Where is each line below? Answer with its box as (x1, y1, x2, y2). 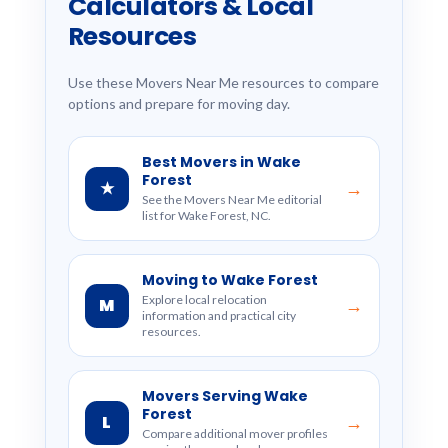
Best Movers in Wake (141, 152, 301, 172)
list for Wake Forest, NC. (141, 208, 271, 223)
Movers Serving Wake (141, 386, 308, 406)
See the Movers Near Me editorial (141, 192, 322, 207)
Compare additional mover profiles (141, 426, 328, 441)
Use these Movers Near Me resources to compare (67, 74, 379, 91)
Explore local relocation (141, 292, 267, 307)
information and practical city (141, 308, 296, 323)
